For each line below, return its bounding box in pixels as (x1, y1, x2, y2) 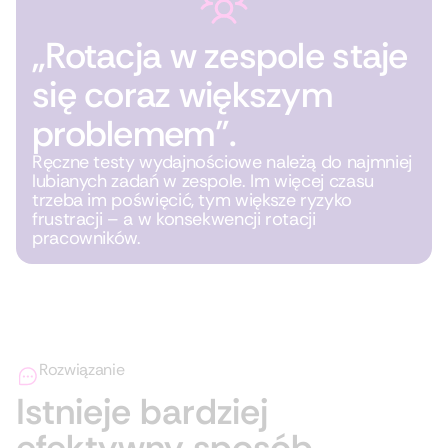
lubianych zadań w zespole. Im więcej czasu (32, 169, 374, 193)
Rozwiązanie (39, 359, 125, 380)
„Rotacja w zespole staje (32, 32, 408, 79)
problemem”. (32, 110, 237, 157)
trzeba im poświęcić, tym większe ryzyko (32, 188, 352, 212)
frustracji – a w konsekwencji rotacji (32, 207, 316, 231)
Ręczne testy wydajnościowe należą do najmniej (32, 150, 412, 174)
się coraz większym (32, 71, 333, 118)
